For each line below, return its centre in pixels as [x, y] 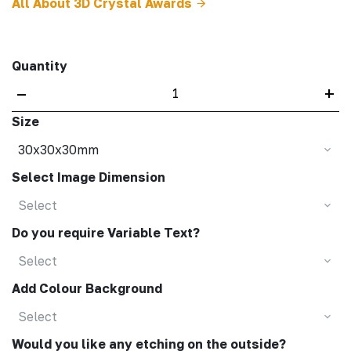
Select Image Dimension [89, 177]
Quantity [40, 66]
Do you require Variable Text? [106, 233]
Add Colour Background [87, 288]
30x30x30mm [58, 149]
